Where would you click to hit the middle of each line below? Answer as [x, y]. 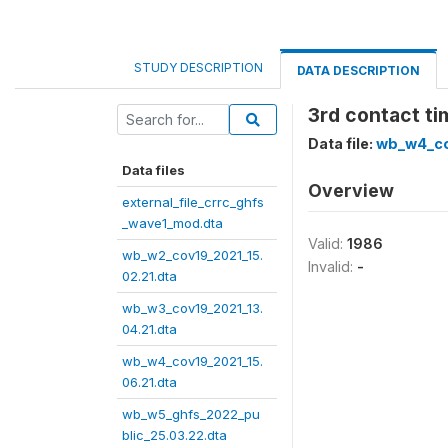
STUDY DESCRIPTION [198, 67]
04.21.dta [149, 329]
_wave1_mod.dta [172, 223]
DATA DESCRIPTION [358, 70]
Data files [153, 170]
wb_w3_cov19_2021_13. [192, 308]
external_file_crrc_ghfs [193, 202]
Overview [351, 190]
